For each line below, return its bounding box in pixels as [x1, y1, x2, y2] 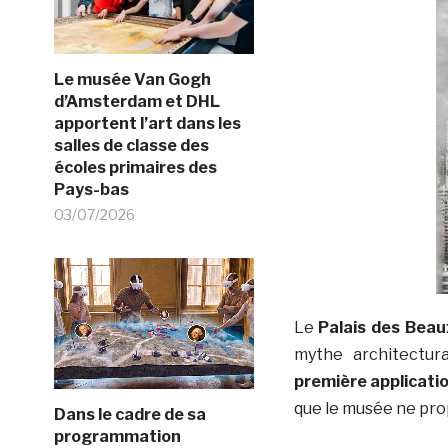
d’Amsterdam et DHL [53, 92, 220, 111]
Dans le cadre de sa [53, 405, 206, 424]
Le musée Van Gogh [53, 70, 211, 89]
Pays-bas [53, 180, 129, 199]
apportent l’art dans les [53, 114, 241, 133]
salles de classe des [53, 136, 209, 155]
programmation [53, 427, 181, 446]
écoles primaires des [53, 158, 217, 177]
